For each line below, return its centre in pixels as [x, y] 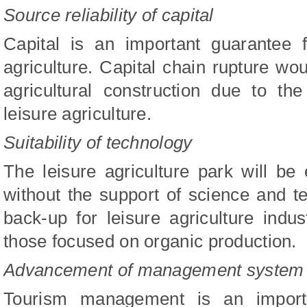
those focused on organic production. [150, 241]
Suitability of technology [98, 142]
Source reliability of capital [109, 15]
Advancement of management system [154, 270]
